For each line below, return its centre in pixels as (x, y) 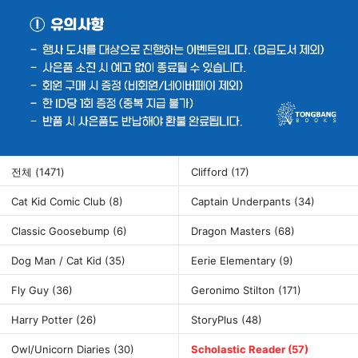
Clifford (211, 171)
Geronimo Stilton (235, 290)
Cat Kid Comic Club (60, 201)
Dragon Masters (233, 231)
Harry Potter (44, 319)
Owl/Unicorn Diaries (62, 349)
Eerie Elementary (235, 260)
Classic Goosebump (62, 231)
